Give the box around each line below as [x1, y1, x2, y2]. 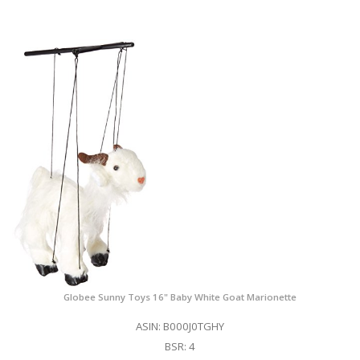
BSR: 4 [164, 339, 195, 354]
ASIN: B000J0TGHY [135, 319, 224, 334]
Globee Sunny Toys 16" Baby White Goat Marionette [63, 291, 297, 304]
